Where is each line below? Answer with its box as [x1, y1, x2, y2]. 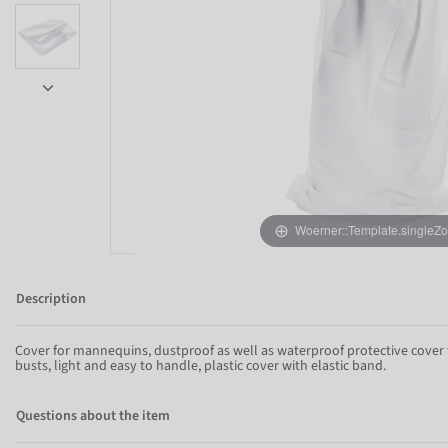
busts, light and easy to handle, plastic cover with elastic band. [15, 356, 386, 377]
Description [16, 289, 86, 310]
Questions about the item [16, 406, 170, 427]
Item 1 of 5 [16, 153, 79, 174]
